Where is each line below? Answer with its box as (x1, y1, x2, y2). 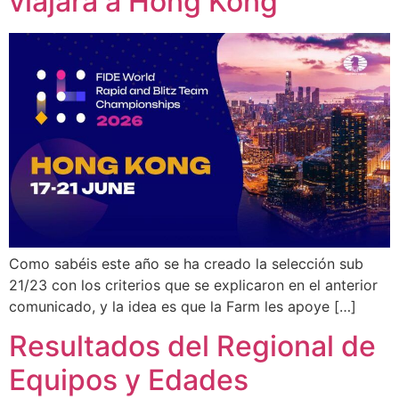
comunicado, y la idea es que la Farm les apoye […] (9, 297, 356, 315)
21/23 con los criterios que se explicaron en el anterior (9, 276, 378, 294)
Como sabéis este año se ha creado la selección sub (9, 255, 363, 273)
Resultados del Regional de (9, 329, 376, 364)
